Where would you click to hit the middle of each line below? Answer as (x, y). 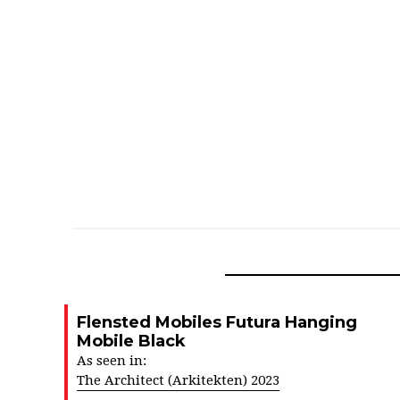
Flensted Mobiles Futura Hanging (217, 322)
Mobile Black (131, 341)
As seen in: (112, 361)
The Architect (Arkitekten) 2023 (178, 380)
